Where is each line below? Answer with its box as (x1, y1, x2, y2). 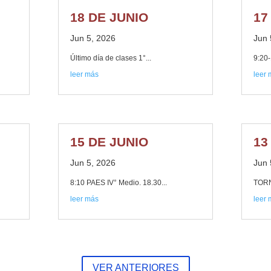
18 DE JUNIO (70, 10, 149, 25)
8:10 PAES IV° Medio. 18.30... (70, 178, 168, 188)
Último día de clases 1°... (70, 54, 152, 63)
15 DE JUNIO (70, 135, 149, 149)
